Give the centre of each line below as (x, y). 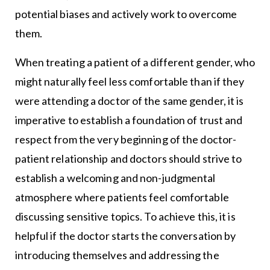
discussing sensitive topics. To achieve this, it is (125, 217)
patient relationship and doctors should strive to (128, 159)
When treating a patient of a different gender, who (135, 62)
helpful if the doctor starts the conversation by (125, 236)
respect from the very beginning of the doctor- (126, 140)
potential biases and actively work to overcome (126, 14)
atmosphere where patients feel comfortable (122, 197)
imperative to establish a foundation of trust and (129, 120)
